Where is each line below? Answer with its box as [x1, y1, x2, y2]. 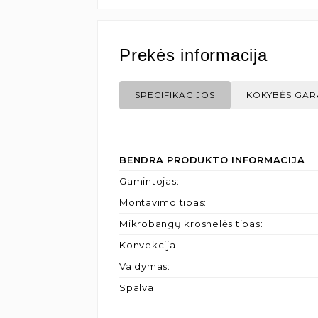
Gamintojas [119, 175, 177, 187]
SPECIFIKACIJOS [135, 89, 215, 100]
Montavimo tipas [119, 197, 204, 208]
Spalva [119, 282, 154, 293]
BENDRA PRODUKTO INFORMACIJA [119, 154, 305, 165]
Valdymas [119, 261, 168, 272]
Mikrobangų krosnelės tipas [119, 218, 261, 229]
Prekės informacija [119, 45, 268, 65]
